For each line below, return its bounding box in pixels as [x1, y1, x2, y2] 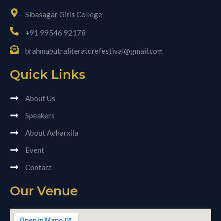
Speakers [25, 110, 55, 120]
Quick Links [10, 67, 85, 82]
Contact [25, 162, 52, 172]
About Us [25, 93, 55, 103]
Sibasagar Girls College [25, 9, 102, 19]
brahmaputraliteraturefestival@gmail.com [25, 46, 163, 55]
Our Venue [10, 183, 78, 198]
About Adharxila [25, 128, 78, 137]
